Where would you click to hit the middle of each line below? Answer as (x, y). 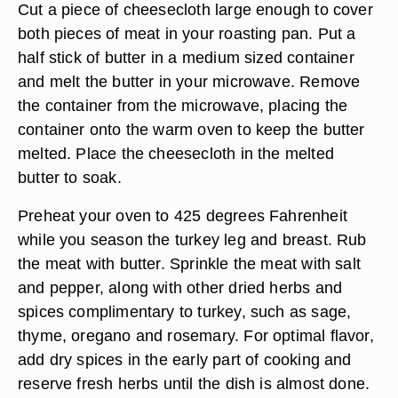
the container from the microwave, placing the (183, 105)
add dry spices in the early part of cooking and (185, 359)
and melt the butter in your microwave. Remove (189, 81)
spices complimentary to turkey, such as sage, (185, 311)
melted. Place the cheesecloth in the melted (176, 153)
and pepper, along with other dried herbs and (180, 287)
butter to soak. (70, 177)
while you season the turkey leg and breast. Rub (192, 239)
